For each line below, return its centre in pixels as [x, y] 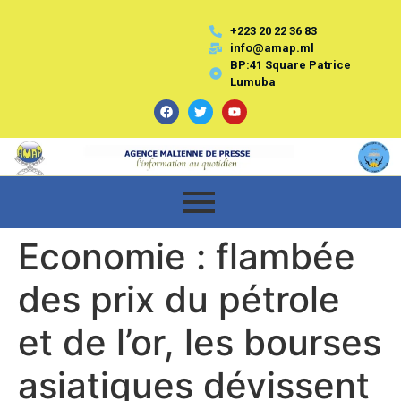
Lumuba [252, 82]
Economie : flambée [187, 256]
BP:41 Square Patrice [290, 65]
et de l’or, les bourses [200, 342]
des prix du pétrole [179, 299]
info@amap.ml [272, 48]
